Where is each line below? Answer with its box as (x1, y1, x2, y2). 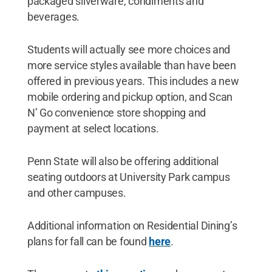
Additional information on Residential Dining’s (27, 219, 237, 232)
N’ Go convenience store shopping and (27, 106, 206, 119)
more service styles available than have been (27, 58, 236, 72)
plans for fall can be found (27, 234, 149, 248)
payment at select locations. (27, 121, 159, 135)
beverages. (27, 10, 80, 23)
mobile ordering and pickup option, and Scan (27, 90, 233, 103)
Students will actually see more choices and (27, 42, 231, 56)
